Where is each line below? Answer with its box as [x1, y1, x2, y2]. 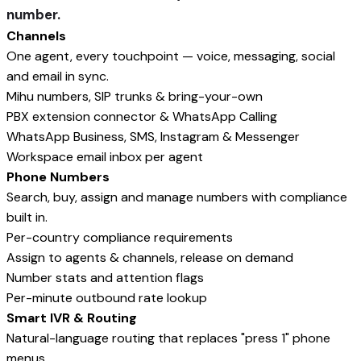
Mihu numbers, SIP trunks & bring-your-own [6, 88, 263, 105]
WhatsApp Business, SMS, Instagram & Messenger [6, 128, 300, 145]
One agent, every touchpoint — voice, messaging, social [6, 48, 335, 64]
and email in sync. [6, 68, 109, 85]
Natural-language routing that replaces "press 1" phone [6, 330, 330, 346]
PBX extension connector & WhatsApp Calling [6, 108, 277, 125]
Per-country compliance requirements [6, 229, 233, 246]
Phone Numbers [6, 168, 110, 185]
